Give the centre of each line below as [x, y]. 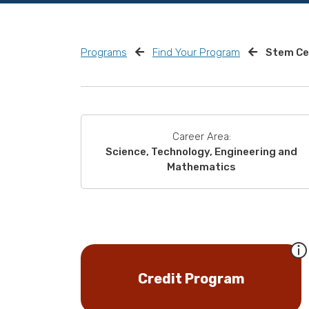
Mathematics [201, 167]
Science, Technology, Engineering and [201, 151]
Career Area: [201, 136]
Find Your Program [196, 52]
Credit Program [191, 278]
